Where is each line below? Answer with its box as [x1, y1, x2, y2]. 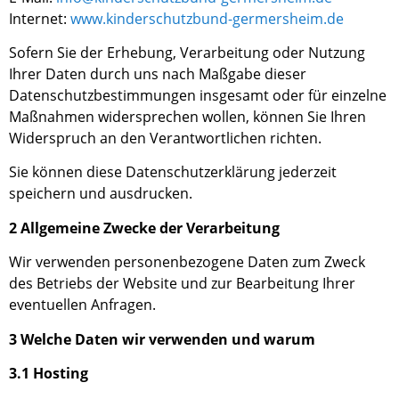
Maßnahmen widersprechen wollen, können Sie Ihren [9, 106, 366, 126]
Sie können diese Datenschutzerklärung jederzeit [9, 162, 337, 183]
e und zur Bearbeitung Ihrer [169, 273, 355, 294]
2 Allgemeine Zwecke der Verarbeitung [9, 217, 280, 238]
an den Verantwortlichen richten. [100, 127, 322, 148]
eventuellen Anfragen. [9, 295, 156, 315]
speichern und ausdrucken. [9, 183, 192, 204]
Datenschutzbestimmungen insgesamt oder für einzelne [9, 85, 387, 105]
